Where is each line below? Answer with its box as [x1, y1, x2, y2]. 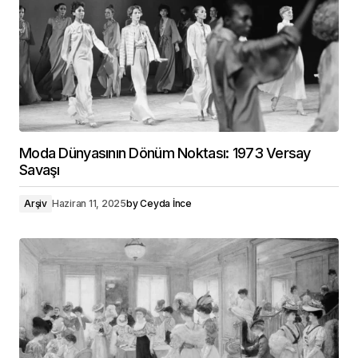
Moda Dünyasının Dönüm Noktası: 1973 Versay [19, 145, 311, 161]
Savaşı [19, 161, 60, 178]
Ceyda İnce [140, 197, 192, 209]
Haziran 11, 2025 [51, 197, 126, 209]
